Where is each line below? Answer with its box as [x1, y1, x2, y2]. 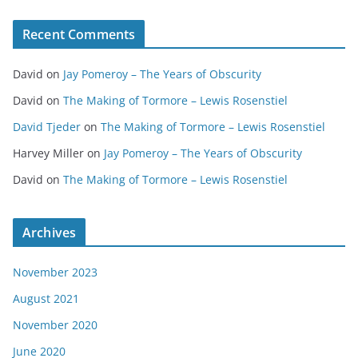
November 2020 [13, 317, 97, 333]
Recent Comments [22, 26, 136, 44]
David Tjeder [13, 119, 81, 135]
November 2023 [13, 265, 97, 280]
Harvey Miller [13, 145, 84, 161]
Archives [22, 224, 77, 242]
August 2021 [13, 291, 79, 307]
